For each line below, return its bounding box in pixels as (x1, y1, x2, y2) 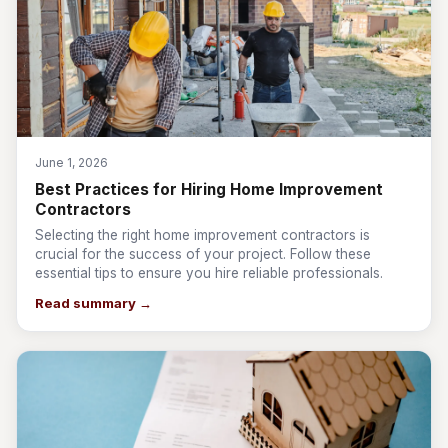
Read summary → (35, 295, 152, 311)
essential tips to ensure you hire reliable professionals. (35, 265, 383, 281)
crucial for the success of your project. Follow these (35, 246, 371, 262)
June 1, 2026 (35, 155, 108, 170)
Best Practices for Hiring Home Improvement (35, 180, 383, 199)
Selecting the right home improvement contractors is (35, 227, 370, 243)
